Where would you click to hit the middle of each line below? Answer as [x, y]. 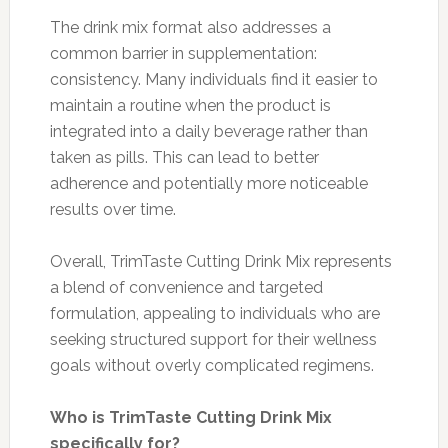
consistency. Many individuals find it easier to [213, 79]
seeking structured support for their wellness [213, 339]
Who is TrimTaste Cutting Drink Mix [190, 417]
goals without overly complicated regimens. [211, 365]
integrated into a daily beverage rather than [208, 131]
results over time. [112, 209]
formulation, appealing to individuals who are [214, 313]
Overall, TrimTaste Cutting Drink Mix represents [220, 261]
